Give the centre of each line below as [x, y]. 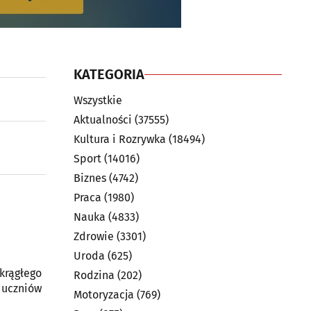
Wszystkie [98, 100]
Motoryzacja [104, 295]
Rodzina [94, 275]
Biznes [90, 178]
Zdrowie [94, 236]
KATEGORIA [109, 74]
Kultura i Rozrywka [120, 139]
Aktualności [103, 120]
